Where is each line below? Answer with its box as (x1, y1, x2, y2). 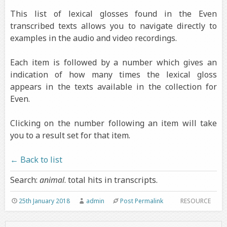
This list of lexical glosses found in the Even (10, 8, 217, 20)
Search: (10, 174, 40, 186)
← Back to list (10, 154, 62, 166)
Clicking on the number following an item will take (10, 118, 217, 129)
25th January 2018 (18, 197, 70, 206)
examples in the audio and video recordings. (10, 32, 177, 44)
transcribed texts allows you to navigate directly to (10, 20, 217, 32)
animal (40, 174, 64, 186)
